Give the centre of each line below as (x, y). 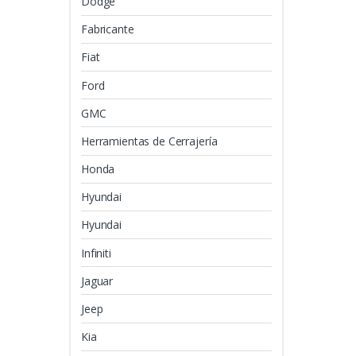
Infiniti (96, 253)
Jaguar (97, 281)
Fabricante (108, 29)
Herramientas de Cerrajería (149, 141)
